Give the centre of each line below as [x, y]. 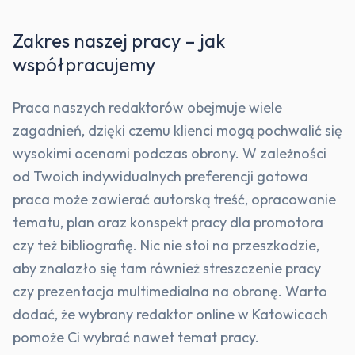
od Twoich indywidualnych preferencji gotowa [160, 177]
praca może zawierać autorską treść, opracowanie [174, 200]
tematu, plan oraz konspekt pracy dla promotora [168, 223]
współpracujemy [84, 65]
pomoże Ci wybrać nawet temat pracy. [136, 338]
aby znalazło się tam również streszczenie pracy [167, 269]
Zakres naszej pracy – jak [119, 41]
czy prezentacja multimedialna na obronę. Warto [170, 292]
